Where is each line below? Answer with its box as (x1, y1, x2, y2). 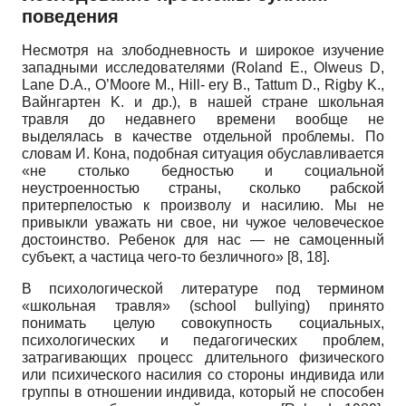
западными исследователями (22, 60, 232, 76)
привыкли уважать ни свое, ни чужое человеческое (22, 215, 384, 231)
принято (329, 298, 384, 314)
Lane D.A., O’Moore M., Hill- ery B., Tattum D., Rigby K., (22, 77, 384, 93)
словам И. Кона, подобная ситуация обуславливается (22, 146, 384, 162)
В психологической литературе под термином (22, 281, 384, 297)
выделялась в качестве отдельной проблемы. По (22, 129, 384, 145)
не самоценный (274, 232, 384, 248)
